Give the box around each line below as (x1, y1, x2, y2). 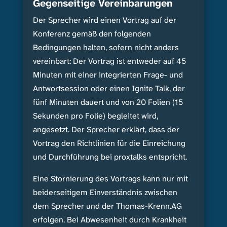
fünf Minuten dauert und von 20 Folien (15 (32, 97, 183, 108)
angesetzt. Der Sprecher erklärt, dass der (32, 124, 179, 135)
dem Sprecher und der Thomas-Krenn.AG (32, 201, 182, 212)
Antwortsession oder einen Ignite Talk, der (32, 83, 185, 94)
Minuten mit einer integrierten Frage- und (32, 69, 183, 81)
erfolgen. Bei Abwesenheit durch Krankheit (32, 214, 186, 225)
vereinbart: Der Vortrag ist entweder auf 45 (32, 56, 186, 67)
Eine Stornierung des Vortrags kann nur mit (32, 173, 188, 184)
